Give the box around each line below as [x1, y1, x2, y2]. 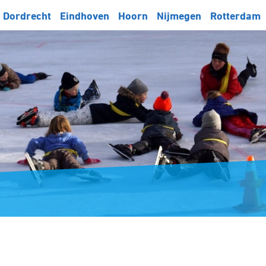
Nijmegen [157, 9, 201, 22]
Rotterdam [210, 9, 261, 22]
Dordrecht [3, 9, 51, 22]
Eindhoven [60, 9, 109, 22]
